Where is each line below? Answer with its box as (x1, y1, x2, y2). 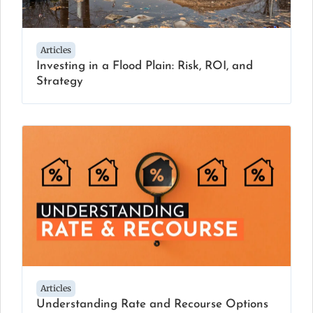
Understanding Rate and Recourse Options (36, 298, 268, 311)
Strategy (36, 75, 83, 87)
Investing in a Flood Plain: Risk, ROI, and (36, 59, 253, 72)
